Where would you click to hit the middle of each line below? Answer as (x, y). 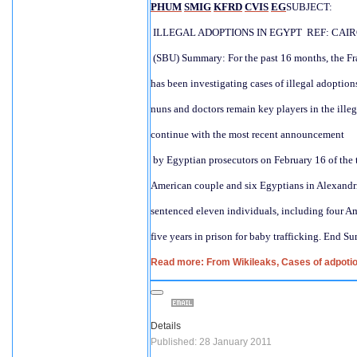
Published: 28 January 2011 (211, 342)
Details (166, 326)
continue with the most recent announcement (247, 134)
